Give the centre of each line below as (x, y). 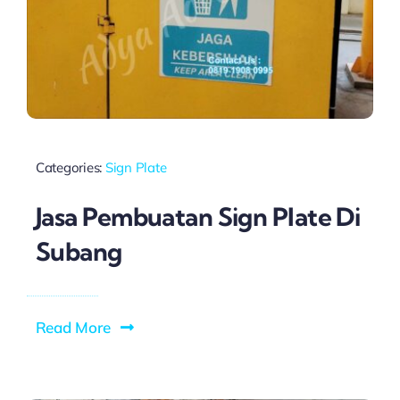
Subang (79, 251)
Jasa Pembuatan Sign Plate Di (198, 216)
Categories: (70, 168)
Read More (73, 327)
